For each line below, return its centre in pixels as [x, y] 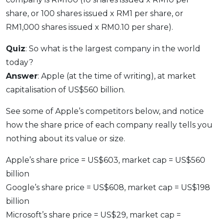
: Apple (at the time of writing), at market [117, 76]
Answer [22, 76]
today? [20, 63]
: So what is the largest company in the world [113, 49]
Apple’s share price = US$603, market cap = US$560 [106, 160]
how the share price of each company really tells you [109, 125]
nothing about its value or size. [66, 139]
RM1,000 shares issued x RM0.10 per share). [89, 27]
